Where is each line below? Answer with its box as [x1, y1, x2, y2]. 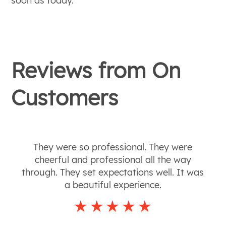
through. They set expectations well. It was [22, 166, 204, 178]
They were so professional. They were [33, 141, 193, 153]
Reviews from [11, 56, 152, 84]
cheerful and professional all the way [34, 153, 191, 165]
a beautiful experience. [64, 179, 161, 191]
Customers [11, 84, 119, 111]
